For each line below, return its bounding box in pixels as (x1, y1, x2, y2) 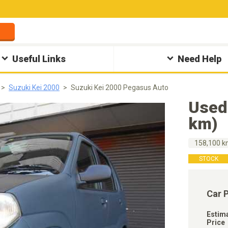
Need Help (177, 53, 221, 64)
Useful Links (12, 53, 66, 64)
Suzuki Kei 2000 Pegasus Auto (71, 83, 168, 92)
